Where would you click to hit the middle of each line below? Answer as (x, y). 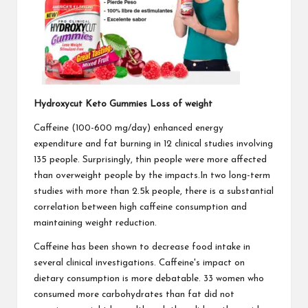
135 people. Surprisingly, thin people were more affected (150, 159)
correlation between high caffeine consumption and (140, 207)
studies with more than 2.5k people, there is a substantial (154, 191)
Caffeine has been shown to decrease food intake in (142, 247)
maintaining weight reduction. (95, 223)
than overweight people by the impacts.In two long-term (152, 175)
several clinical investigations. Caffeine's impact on (139, 263)
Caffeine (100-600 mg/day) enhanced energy (129, 128)
